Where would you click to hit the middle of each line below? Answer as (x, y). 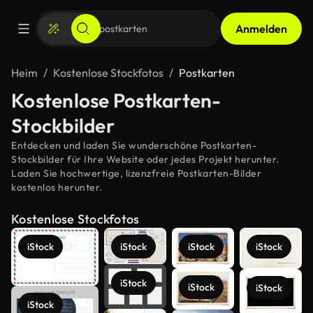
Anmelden (261, 29)
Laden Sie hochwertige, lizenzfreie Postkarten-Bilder (136, 173)
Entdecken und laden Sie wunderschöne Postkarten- (134, 145)
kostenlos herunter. (57, 187)
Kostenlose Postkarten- (116, 100)
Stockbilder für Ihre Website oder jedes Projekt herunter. (145, 159)
